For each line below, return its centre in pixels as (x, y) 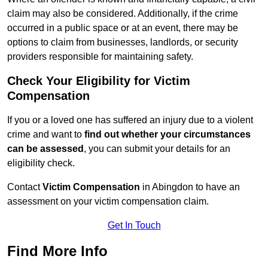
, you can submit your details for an (157, 149)
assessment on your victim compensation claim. (108, 202)
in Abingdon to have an (190, 187)
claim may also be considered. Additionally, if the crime (123, 14)
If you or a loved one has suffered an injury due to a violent (130, 120)
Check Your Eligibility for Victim (99, 81)
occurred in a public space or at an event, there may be (123, 28)
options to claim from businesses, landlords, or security (123, 42)
